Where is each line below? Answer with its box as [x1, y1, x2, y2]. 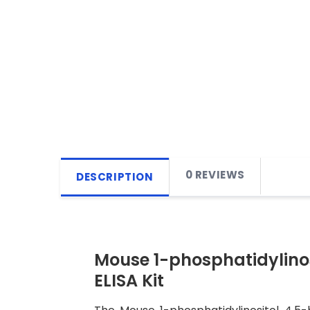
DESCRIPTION [76, 170, 154, 184]
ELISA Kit [94, 269, 164, 292]
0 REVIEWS [185, 167, 246, 182]
